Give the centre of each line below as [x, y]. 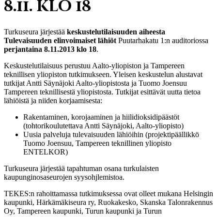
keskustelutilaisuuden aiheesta [116, 31]
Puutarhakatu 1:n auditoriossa [163, 40]
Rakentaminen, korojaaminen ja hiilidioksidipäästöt [101, 117]
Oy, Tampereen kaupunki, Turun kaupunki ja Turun [83, 211]
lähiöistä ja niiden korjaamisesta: [53, 100]
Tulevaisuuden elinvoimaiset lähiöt [61, 40]
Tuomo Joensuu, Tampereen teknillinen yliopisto [97, 143]
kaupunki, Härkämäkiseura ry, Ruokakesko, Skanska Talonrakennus [108, 202]
